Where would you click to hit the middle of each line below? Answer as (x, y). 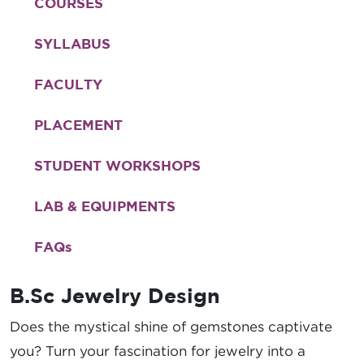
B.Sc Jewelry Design (115, 295)
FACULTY (68, 84)
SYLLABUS (72, 43)
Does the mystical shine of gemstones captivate (171, 326)
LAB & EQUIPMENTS (105, 206)
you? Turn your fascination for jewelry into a (158, 351)
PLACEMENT (78, 124)
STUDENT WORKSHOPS (117, 165)
